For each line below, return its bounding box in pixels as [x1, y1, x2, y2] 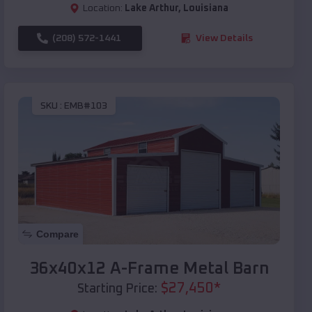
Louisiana [183, 3, 228, 13]
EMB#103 [64, 101, 107, 111]
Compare [36, 228, 79, 240]
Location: [83, 3, 123, 13]
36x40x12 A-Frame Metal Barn [29, 260, 270, 277]
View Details [196, 33, 253, 43]
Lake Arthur [125, 3, 178, 13]
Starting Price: [77, 282, 157, 295]
